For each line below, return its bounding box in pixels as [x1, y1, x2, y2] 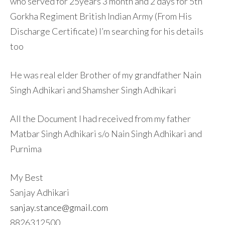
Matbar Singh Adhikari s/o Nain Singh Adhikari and [10, 128, 202, 139]
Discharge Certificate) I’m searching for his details [10, 25, 203, 37]
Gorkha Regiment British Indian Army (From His [10, 10, 192, 22]
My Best [10, 171, 43, 183]
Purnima [10, 143, 42, 154]
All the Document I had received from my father [10, 113, 191, 124]
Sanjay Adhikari [10, 186, 69, 198]
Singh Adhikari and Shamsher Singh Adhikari [10, 84, 176, 95]
